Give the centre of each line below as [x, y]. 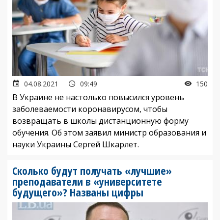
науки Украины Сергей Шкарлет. [76, 144]
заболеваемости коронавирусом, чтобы [90, 109]
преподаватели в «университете [87, 181]
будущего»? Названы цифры [78, 192]
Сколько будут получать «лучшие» [92, 170]
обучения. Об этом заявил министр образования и [109, 132]
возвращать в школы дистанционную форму [100, 121]
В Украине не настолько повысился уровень [98, 97]
